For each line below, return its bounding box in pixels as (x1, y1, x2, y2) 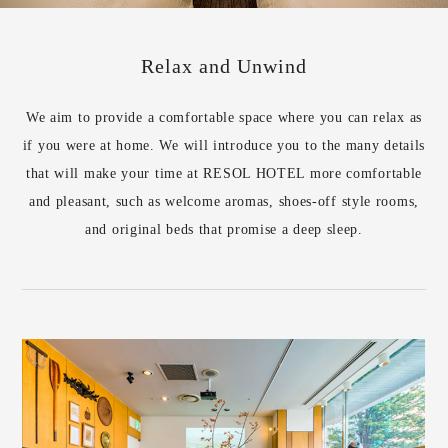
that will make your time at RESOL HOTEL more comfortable (25, 165, 423, 181)
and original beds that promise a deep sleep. (85, 221, 363, 237)
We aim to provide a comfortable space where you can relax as (25, 109, 422, 125)
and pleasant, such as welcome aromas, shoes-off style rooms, (28, 193, 419, 209)
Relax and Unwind (141, 54, 307, 77)
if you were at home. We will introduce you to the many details (22, 137, 426, 153)
